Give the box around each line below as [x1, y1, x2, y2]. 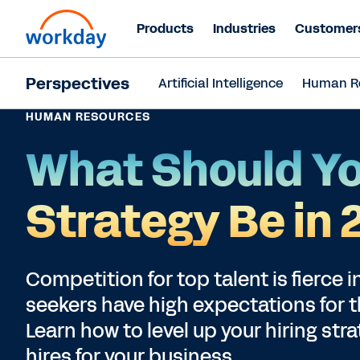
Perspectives [26, 72, 129, 95]
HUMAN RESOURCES [26, 109, 150, 125]
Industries [213, 19, 276, 38]
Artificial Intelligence [158, 74, 283, 92]
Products [137, 19, 194, 38]
